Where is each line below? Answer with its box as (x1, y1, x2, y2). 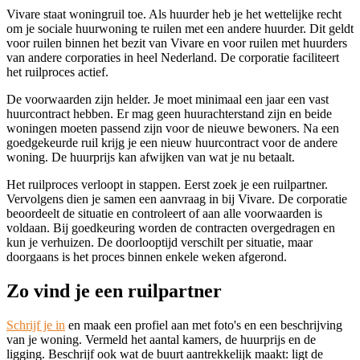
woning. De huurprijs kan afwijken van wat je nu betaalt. (6, 150, 295, 165)
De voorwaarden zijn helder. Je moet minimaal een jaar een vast (6, 92, 329, 107)
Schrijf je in (6, 318, 65, 333)
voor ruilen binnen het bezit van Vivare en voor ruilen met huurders (6, 36, 347, 51)
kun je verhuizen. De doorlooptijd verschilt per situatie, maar (6, 235, 313, 250)
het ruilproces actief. (6, 65, 108, 80)
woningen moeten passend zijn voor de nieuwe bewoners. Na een (6, 121, 339, 136)
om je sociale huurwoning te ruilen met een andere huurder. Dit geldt (6, 22, 354, 36)
